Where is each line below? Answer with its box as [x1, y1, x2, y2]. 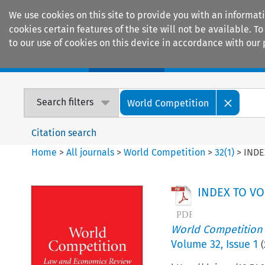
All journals [66, 146, 117, 158]
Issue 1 [225, 237, 258, 251]
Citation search [31, 127, 97, 138]
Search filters [37, 96, 94, 108]
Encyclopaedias [183, 53, 253, 66]
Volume [170, 237, 210, 251]
